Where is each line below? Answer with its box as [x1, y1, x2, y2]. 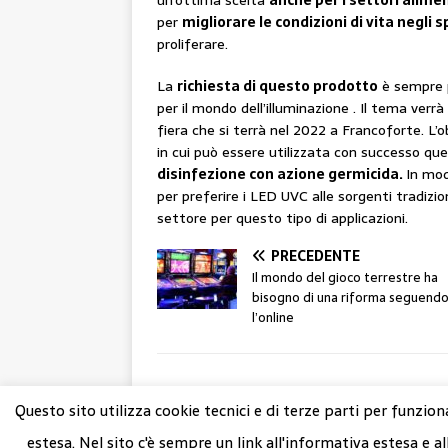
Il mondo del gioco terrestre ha [252, 267, 438, 289]
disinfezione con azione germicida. [157, 163, 406, 186]
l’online [252, 307, 294, 329]
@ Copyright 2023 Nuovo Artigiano [157, 416, 354, 437]
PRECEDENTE [271, 245, 360, 268]
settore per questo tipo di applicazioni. [157, 207, 408, 230]
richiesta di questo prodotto [177, 75, 378, 98]
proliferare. [157, 33, 228, 56]
